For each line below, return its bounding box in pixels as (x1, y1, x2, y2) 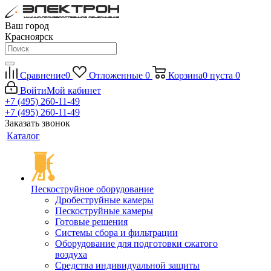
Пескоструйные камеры (55, 206, 153, 216)
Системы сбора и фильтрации (55, 227, 178, 238)
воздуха (55, 249, 87, 260)
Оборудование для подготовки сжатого (55, 238, 218, 249)
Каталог (7, 131, 40, 141)
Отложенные (88, 70, 143, 80)
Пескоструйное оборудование (31, 184, 154, 194)
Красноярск (5, 31, 53, 42)
